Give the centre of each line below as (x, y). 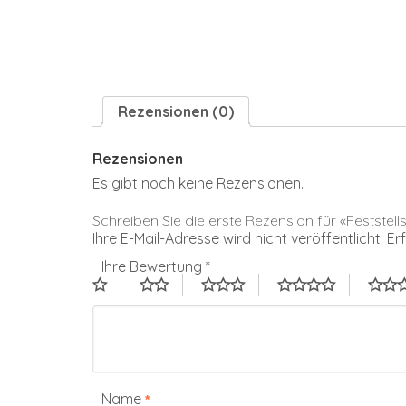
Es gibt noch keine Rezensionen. (198, 184)
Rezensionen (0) (176, 111)
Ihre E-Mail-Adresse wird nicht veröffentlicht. (238, 239)
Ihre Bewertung (154, 267)
